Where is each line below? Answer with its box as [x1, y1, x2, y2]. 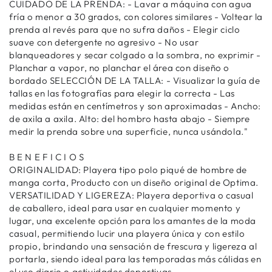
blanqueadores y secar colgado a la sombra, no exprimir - [9, 49, 261, 61]
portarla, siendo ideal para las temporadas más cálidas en [9, 253, 262, 265]
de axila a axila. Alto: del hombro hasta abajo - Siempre [9, 113, 250, 125]
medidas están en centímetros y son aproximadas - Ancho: [9, 100, 262, 112]
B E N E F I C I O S [9, 151, 84, 163]
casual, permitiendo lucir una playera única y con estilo [9, 228, 245, 240]
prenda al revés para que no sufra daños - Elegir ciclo [9, 24, 240, 36]
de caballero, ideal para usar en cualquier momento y [9, 202, 241, 214]
